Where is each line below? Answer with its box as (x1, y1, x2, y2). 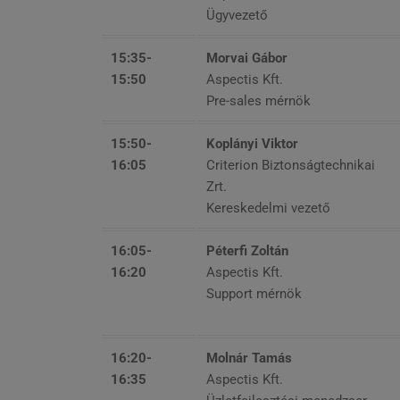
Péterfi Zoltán (206, 242, 288, 259)
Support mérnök (206, 285, 302, 302)
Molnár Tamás (206, 349, 292, 366)
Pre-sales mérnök (206, 92, 311, 109)
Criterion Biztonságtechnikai (206, 156, 375, 173)
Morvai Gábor (206, 49, 287, 66)
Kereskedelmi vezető (206, 199, 330, 216)
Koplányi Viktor (206, 135, 298, 152)
